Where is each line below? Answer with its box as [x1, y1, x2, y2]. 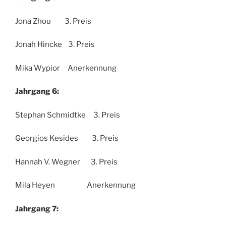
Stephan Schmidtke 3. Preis [15, 110, 120, 120]
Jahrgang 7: [15, 204, 59, 213]
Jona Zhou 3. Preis [15, 16, 91, 26]
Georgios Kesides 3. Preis [15, 134, 119, 143]
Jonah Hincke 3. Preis [15, 40, 95, 49]
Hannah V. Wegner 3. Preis [15, 157, 118, 166]
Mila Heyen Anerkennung [15, 181, 136, 190]
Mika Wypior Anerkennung [15, 63, 117, 73]
